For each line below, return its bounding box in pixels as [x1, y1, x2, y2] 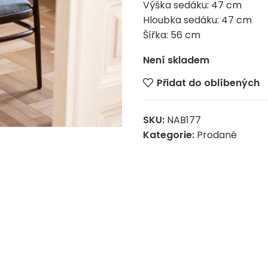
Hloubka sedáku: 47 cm [143, 13, 252, 27]
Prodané [197, 128, 237, 142]
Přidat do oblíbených [157, 75, 260, 90]
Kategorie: [143, 128, 194, 142]
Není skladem [143, 53, 209, 67]
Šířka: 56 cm [143, 28, 200, 42]
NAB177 [167, 113, 201, 127]
